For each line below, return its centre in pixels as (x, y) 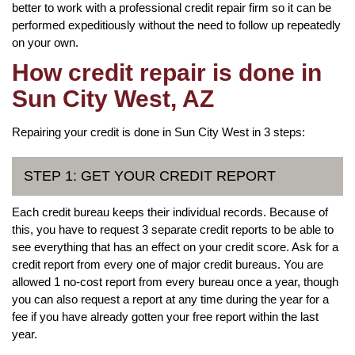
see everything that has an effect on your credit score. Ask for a (175, 246)
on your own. (45, 42)
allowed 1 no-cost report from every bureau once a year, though (175, 281)
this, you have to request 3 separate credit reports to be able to (173, 229)
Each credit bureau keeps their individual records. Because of (170, 212)
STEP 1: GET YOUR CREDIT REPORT (150, 176)
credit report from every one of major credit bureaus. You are (168, 264)
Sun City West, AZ (113, 98)
